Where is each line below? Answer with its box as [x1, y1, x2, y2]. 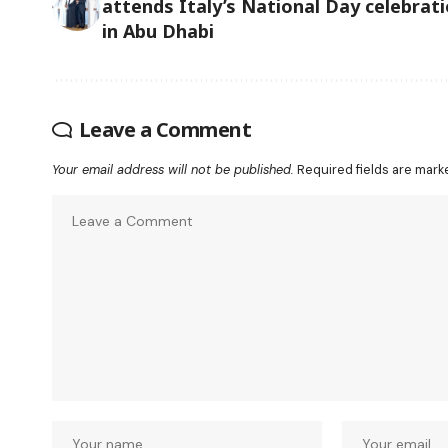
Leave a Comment [78, 115, 251, 143]
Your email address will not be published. [52, 160, 294, 178]
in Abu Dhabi [102, 18, 214, 43]
